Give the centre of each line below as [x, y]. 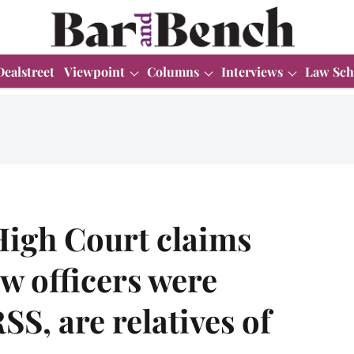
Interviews [252, 71]
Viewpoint [94, 71]
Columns [173, 71]
